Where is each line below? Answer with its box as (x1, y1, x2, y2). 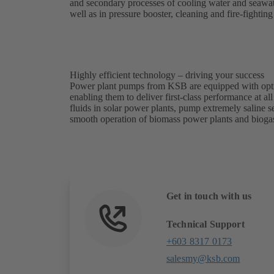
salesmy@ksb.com (166, 253, 240, 264)
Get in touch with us (166, 190, 252, 201)
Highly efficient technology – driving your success (70, 69, 264, 80)
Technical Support (166, 218, 245, 229)
